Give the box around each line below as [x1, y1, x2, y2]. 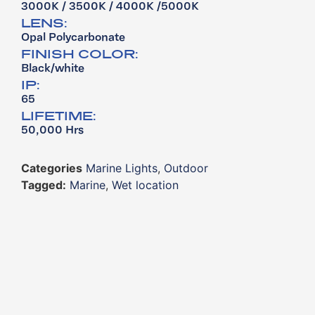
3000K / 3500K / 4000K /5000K [21, 1, 199, 13]
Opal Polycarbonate [21, 32, 125, 44]
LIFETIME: [21, 108, 96, 124]
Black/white [21, 63, 84, 75]
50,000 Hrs [21, 125, 84, 137]
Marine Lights [86, 161, 157, 176]
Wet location [112, 178, 179, 193]
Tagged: [21, 178, 66, 193]
